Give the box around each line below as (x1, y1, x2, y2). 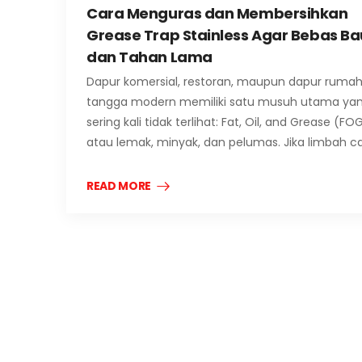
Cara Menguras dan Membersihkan (86, 2, 348, 23)
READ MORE (86, 177, 151, 194)
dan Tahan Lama (86, 46, 213, 67)
